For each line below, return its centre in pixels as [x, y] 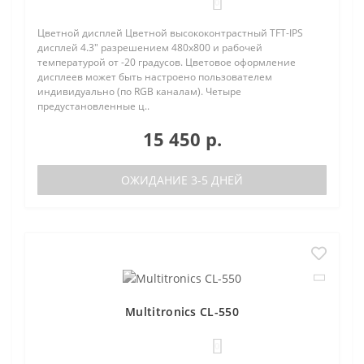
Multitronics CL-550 [182, 311]
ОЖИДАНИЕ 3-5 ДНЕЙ [182, 180]
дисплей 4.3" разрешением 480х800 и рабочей [150, 48]
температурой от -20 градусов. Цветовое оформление [167, 62]
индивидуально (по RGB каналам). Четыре [139, 91]
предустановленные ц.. [93, 106]
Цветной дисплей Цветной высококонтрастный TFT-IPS [170, 33]
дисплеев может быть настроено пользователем [155, 77]
